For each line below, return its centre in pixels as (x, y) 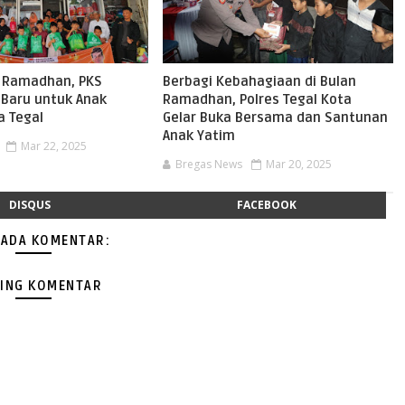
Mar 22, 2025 (54, 146)
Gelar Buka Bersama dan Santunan (275, 118)
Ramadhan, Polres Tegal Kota (257, 99)
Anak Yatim (198, 136)
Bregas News (208, 164)
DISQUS (29, 205)
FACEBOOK (267, 205)
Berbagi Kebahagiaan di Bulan (259, 81)
